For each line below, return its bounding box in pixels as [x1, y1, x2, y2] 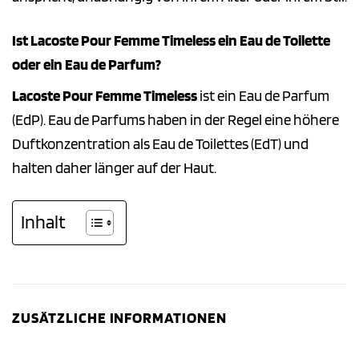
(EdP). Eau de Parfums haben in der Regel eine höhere [12, 111, 339, 130]
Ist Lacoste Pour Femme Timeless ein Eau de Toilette [12, 30, 330, 50]
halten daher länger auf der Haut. [12, 159, 216, 178]
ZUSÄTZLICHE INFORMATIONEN [12, 309, 227, 328]
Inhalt [21, 211, 66, 234]
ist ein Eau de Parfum [197, 87, 329, 106]
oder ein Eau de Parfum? [12, 54, 161, 74]
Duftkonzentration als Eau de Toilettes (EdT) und [12, 135, 309, 154]
